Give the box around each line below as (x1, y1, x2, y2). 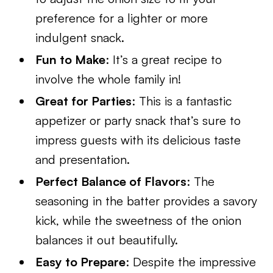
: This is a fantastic (132, 93, 232, 108)
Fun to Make (35, 52, 106, 67)
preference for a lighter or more (35, 10, 208, 26)
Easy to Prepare (35, 254, 126, 269)
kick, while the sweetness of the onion (35, 213, 242, 228)
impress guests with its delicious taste (35, 132, 241, 147)
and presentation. (35, 152, 130, 167)
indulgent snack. (35, 30, 125, 45)
